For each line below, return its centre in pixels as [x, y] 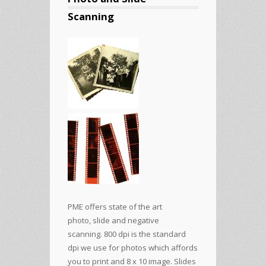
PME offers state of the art [115, 206]
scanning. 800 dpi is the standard [127, 234]
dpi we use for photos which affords [133, 247]
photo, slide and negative [113, 220]
